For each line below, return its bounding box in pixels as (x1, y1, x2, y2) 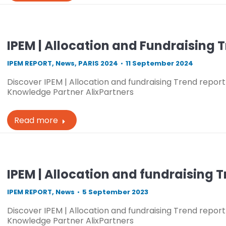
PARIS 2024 (78, 59, 118, 68)
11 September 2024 (125, 59, 193, 68)
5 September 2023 (82, 187, 148, 197)
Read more (14, 115, 58, 126)
